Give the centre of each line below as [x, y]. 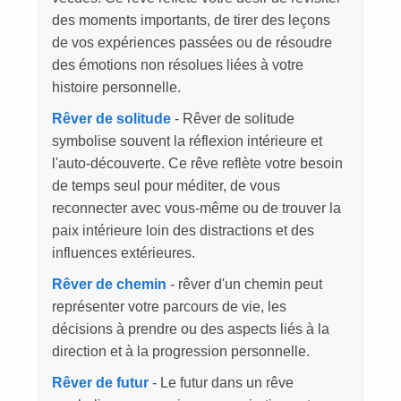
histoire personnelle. [116, 88]
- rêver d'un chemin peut [244, 285]
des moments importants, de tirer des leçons [191, 21]
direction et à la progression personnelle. [180, 352]
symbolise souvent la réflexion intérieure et [187, 141]
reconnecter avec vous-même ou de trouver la [196, 209]
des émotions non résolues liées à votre [177, 65]
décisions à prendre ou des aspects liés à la [190, 329]
